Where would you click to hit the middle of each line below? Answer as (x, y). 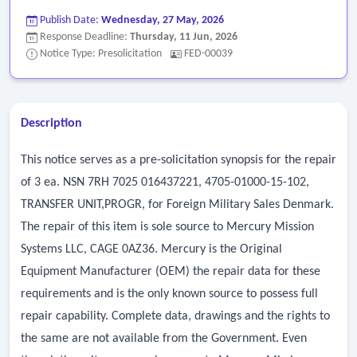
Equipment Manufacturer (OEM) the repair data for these (171, 272)
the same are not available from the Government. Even (164, 339)
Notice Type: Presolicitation (101, 54)
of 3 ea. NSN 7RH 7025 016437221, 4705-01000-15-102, (165, 182)
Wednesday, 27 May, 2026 (163, 20)
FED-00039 (208, 54)
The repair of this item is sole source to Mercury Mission (167, 227)
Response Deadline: (84, 37)
